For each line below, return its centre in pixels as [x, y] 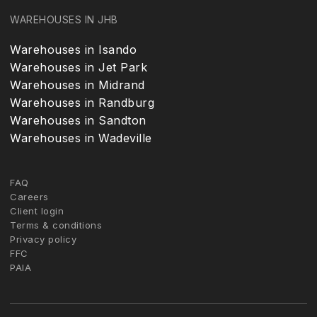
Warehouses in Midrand [77, 85]
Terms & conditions [56, 225]
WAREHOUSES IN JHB [64, 19]
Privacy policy [43, 239]
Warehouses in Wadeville [81, 138]
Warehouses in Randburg [82, 103]
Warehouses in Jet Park [79, 67]
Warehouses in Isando [73, 50]
